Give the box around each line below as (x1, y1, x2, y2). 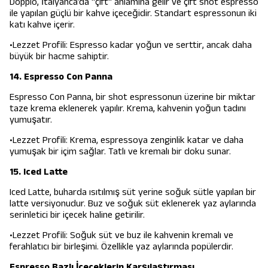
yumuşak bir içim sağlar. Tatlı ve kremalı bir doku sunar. (10, 144, 231, 159)
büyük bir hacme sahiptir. (10, 49, 109, 63)
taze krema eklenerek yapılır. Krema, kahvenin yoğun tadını (10, 101, 246, 115)
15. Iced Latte (10, 165, 68, 179)
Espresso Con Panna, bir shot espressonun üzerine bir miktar (10, 90, 255, 104)
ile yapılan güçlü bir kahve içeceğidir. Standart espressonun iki (10, 6, 257, 20)
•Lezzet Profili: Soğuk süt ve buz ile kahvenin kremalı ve (10, 228, 233, 242)
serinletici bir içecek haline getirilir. (10, 208, 145, 222)
